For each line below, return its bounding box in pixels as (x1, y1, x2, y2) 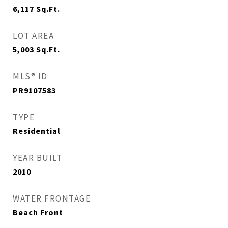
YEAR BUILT (13, 152, 62, 163)
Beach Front (13, 207, 63, 217)
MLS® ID (13, 71, 48, 82)
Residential (13, 126, 61, 136)
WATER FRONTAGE (13, 193, 91, 204)
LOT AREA (13, 30, 54, 41)
